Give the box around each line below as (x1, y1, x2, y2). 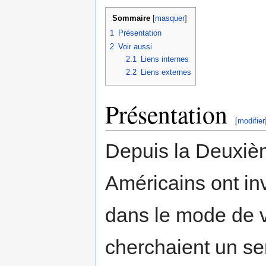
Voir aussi (118, 42, 152, 51)
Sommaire (112, 14, 150, 23)
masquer (154, 14, 185, 23)
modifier (237, 116, 265, 126)
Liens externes (140, 68, 191, 77)
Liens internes (140, 54, 189, 64)
